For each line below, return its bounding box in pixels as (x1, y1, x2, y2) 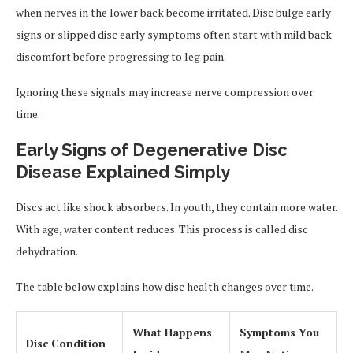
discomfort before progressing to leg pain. (16, 49, 226, 64)
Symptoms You (240, 325, 319, 340)
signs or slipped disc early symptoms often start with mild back (16, 27, 332, 42)
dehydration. (16, 243, 78, 258)
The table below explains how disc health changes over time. (16, 279, 314, 294)
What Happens (132, 325, 212, 340)
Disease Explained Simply (16, 162, 230, 182)
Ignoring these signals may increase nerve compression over (16, 84, 314, 99)
